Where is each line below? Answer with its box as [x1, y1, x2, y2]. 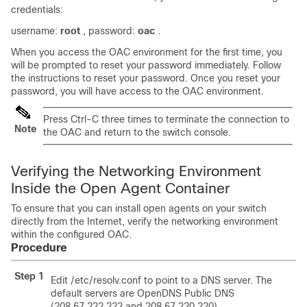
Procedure [11, 242, 67, 254]
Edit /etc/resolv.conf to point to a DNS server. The [51, 275, 272, 286]
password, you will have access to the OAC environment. [11, 86, 264, 97]
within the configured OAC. [11, 229, 132, 240]
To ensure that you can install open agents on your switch [11, 203, 267, 214]
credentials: [11, 4, 63, 15]
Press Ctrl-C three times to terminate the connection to [43, 114, 289, 125]
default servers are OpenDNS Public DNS [51, 288, 234, 299]
